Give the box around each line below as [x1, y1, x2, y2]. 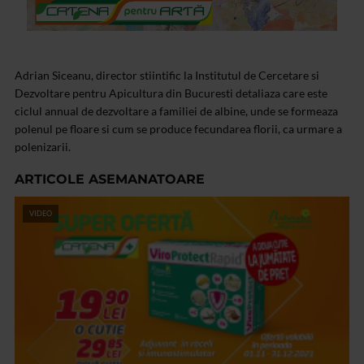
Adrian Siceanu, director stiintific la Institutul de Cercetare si [15, 68, 319, 83]
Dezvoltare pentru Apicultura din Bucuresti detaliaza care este [15, 86, 327, 101]
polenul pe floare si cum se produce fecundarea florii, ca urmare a [15, 122, 342, 136]
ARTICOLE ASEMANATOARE [15, 171, 205, 188]
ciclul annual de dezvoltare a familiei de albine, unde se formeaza [15, 104, 338, 119]
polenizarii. [15, 140, 71, 154]
